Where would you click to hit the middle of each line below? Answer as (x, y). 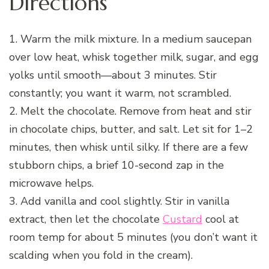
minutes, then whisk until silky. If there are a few (128, 147)
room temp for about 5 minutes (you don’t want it (133, 237)
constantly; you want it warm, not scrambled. (120, 93)
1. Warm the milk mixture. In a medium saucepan (130, 39)
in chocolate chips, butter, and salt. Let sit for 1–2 (131, 129)
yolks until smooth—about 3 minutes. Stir (113, 75)
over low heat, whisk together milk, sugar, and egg (134, 57)
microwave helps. (51, 183)
